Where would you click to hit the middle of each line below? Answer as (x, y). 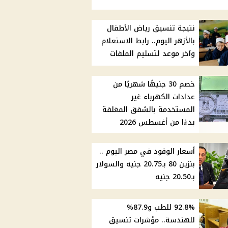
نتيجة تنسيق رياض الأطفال (151, 28)
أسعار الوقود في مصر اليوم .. (147, 152)
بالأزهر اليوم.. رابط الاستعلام (148, 41)
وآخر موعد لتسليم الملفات (153, 54)
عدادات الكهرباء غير (163, 97)
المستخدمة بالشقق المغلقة (149, 110)
